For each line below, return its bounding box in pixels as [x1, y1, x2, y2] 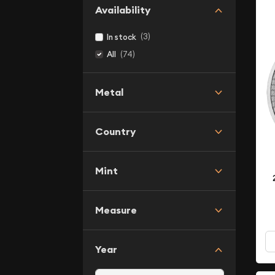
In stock [107, 31, 136, 42]
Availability [95, 3, 150, 17]
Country [95, 125, 136, 138]
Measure [95, 203, 137, 217]
